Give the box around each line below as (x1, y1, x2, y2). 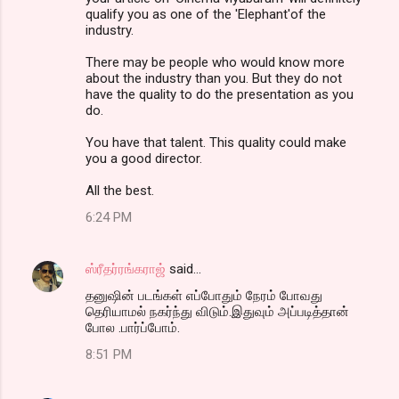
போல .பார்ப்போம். (85, 319, 180, 336)
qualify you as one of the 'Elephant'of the (85, 5, 326, 22)
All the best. (85, 182, 154, 199)
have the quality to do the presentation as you (85, 85, 354, 102)
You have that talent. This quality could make (85, 134, 346, 151)
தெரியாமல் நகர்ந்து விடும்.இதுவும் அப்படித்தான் (85, 303, 349, 320)
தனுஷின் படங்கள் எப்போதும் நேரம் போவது (85, 287, 322, 304)
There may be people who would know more (85, 53, 345, 70)
